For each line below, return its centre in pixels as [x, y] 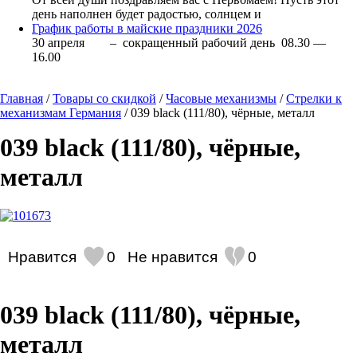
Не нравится [173, 257]
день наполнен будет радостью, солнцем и [147, 14]
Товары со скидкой [104, 99]
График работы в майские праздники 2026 [147, 29]
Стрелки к [314, 99]
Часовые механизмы [221, 99]
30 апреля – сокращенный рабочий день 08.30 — [179, 43]
